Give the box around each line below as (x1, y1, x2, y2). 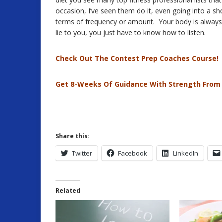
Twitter (72, 149, 92, 158)
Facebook (118, 149, 147, 158)
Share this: (55, 132, 90, 141)
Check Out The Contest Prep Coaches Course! (55, 54, 219, 63)
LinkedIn (173, 149, 198, 158)
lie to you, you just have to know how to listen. (55, 28, 206, 38)
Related (55, 186, 80, 195)
